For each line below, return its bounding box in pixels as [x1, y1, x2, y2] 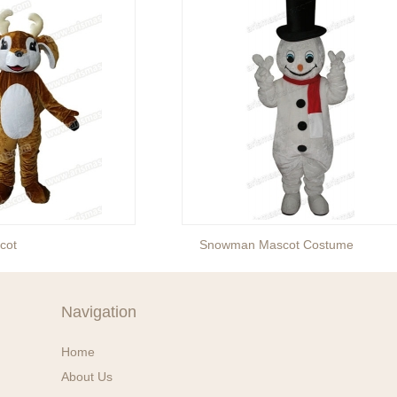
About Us [61, 370, 113, 384]
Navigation [61, 303, 136, 321]
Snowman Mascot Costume [199, 237, 354, 252]
